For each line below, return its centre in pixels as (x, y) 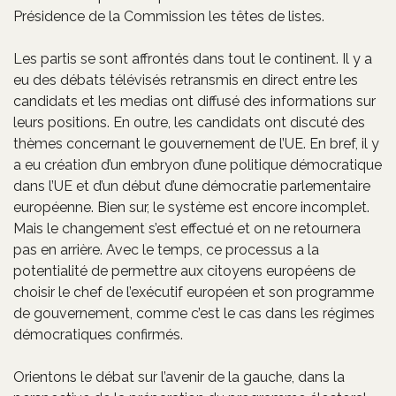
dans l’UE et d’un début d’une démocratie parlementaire (192, 186)
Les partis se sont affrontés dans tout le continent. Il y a (193, 58)
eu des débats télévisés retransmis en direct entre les (186, 80)
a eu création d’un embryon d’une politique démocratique (198, 164)
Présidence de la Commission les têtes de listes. (169, 16)
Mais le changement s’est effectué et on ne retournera (187, 228)
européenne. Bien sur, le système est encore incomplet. (191, 207)
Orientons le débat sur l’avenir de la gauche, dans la (179, 377)
